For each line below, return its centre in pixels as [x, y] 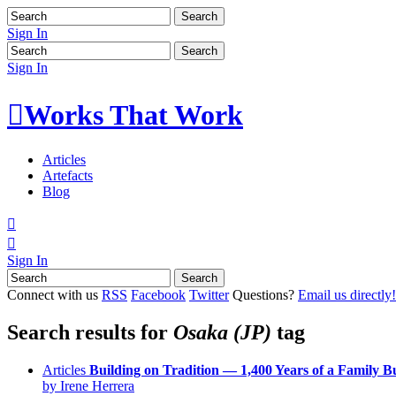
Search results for [90, 332]
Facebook [158, 294]
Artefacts [68, 175]
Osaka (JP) [222, 332]
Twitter [209, 294]
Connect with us [53, 294]
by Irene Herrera [88, 385]
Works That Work [133, 115]
